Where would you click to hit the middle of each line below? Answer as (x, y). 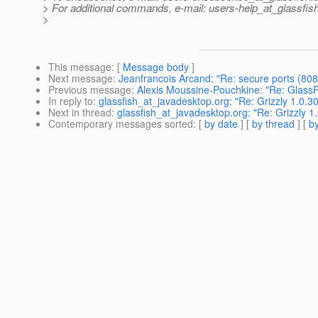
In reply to (71, 101)
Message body (156, 67)
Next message (81, 78)
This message (80, 67)
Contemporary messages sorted (121, 124)
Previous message (90, 90)
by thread (273, 124)
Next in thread (80, 113)
